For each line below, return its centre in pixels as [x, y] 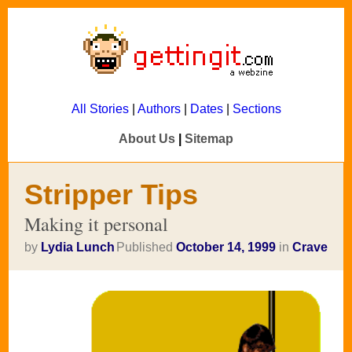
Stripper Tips [111, 194]
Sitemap [209, 139]
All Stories [100, 109]
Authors [159, 109]
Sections [257, 109]
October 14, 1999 [226, 247]
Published [146, 247]
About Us [147, 139]
